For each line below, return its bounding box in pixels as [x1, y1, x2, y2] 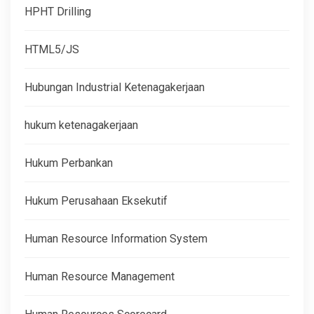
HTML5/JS [25, 42, 79, 56]
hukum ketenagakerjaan [25, 118, 138, 132]
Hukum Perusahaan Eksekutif [25, 193, 168, 207]
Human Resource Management [25, 269, 175, 283]
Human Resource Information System [25, 231, 207, 245]
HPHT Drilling [25, 4, 91, 18]
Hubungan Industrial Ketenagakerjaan [25, 80, 205, 94]
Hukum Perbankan [25, 156, 113, 170]
